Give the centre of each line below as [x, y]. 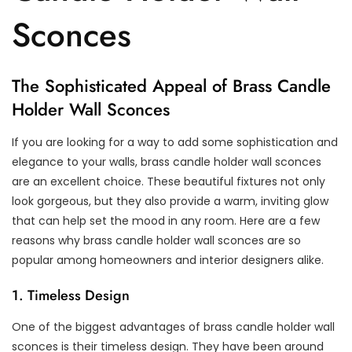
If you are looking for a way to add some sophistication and [175, 143]
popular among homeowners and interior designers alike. [168, 260]
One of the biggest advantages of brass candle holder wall [173, 327]
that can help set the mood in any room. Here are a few [166, 221]
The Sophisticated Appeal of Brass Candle [171, 86]
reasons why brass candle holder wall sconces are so [156, 241]
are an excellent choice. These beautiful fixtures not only [169, 182]
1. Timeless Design [71, 296]
